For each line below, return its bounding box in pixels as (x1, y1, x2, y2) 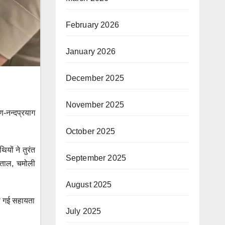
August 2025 (65, 180, 112, 189)
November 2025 (65, 100, 125, 109)
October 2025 (65, 127, 115, 136)
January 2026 (65, 47, 116, 56)
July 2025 (65, 207, 101, 215)
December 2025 (65, 74, 125, 82)
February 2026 (65, 21, 120, 29)
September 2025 (65, 154, 127, 162)
